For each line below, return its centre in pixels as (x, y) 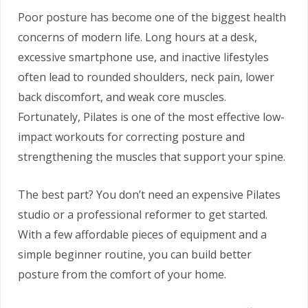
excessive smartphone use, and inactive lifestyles (143, 57)
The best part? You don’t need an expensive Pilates (149, 195)
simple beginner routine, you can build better (135, 254)
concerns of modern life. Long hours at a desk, (137, 37)
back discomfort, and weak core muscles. (122, 97)
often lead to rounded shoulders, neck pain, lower (146, 77)
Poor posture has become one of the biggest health (152, 17)
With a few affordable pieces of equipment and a (142, 234)
